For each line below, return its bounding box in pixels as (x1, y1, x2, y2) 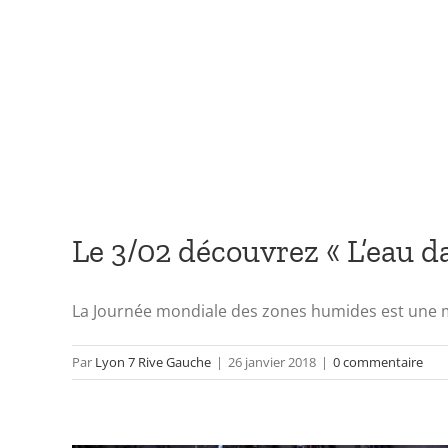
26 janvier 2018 (228, 352, 316, 371)
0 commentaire (333, 352, 423, 371)
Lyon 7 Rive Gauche (95, 352, 211, 371)
